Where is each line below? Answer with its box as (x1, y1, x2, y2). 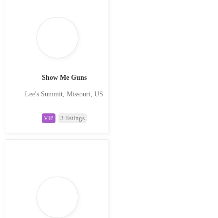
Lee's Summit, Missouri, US (25, 90, 104, 98)
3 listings (60, 114, 85, 122)
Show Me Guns (41, 73, 87, 81)
